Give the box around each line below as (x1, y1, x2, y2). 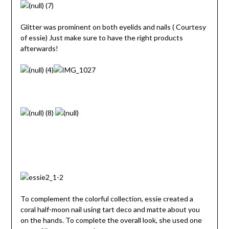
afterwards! (20, 43, 58, 53)
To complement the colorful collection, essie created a (20, 194, 193, 203)
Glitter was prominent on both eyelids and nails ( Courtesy (20, 22, 206, 31)
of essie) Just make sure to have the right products (20, 33, 183, 42)
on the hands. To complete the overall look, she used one (20, 215, 202, 224)
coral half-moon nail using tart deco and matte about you (20, 204, 200, 214)
